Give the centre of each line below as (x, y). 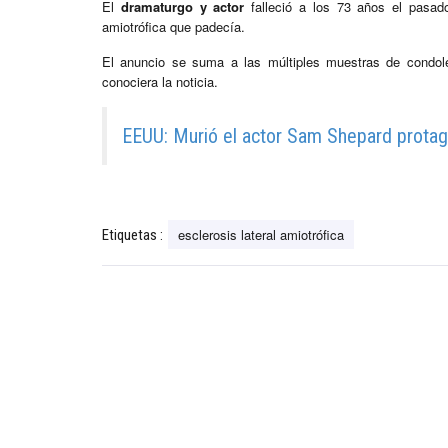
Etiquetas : (132, 235)
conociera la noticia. (160, 82)
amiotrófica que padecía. (173, 27)
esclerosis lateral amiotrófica (261, 235)
